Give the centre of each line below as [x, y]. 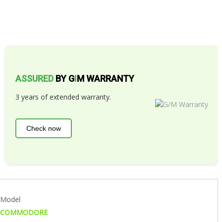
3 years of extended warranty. [63, 97]
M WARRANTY [105, 79]
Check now [43, 129]
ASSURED [34, 79]
